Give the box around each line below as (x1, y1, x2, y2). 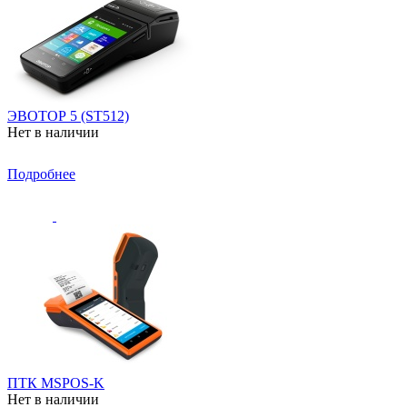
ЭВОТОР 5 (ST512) (7, 107, 129, 124)
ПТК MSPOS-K (7, 374, 104, 391)
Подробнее (7, 165, 75, 182)
